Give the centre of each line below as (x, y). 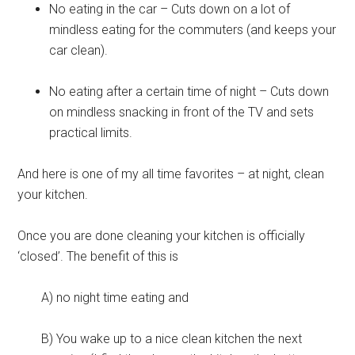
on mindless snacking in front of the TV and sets (182, 112)
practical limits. (91, 133)
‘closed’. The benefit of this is (98, 256)
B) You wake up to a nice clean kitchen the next (172, 339)
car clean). (79, 50)
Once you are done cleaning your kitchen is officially (162, 236)
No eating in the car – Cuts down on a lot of (170, 9)
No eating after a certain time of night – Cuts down (189, 92)
